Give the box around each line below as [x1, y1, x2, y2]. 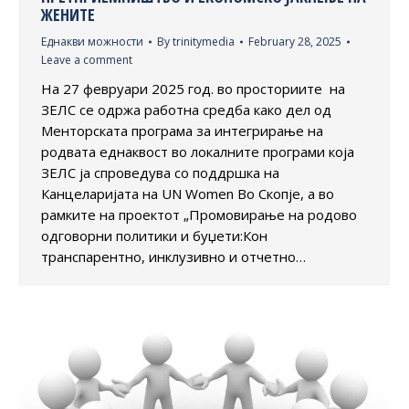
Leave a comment [41, 52, 132, 68]
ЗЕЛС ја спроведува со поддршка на [41, 163, 279, 183]
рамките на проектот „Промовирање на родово [41, 205, 357, 225]
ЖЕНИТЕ [41, 4, 95, 26]
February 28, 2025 [248, 34, 341, 50]
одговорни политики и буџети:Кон [41, 226, 267, 246]
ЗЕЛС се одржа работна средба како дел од [41, 100, 331, 120]
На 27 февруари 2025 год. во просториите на [41, 79, 345, 99]
